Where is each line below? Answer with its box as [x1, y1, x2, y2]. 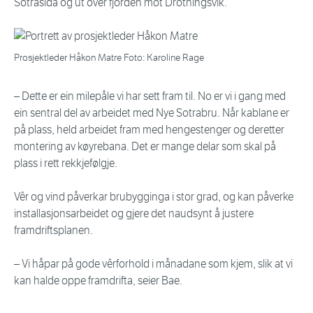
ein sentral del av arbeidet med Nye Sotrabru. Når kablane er [14, 106, 289, 120]
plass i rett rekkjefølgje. [14, 156, 117, 170]
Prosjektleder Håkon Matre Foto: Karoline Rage [14, 52, 204, 64]
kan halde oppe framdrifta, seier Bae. [14, 274, 182, 288]
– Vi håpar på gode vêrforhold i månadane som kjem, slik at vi [14, 257, 293, 271]
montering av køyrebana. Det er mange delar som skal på [14, 140, 276, 154]
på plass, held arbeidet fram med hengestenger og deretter [14, 123, 284, 137]
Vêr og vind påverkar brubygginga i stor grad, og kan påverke [14, 190, 293, 204]
